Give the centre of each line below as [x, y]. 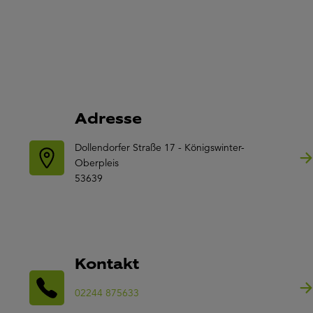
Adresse [108, 118]
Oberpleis [97, 162]
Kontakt [107, 263]
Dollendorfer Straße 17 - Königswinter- [160, 147]
